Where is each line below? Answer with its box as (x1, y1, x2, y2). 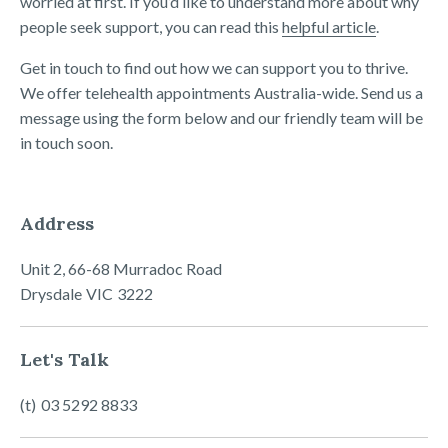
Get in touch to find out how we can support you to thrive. (20, 58, 408, 77)
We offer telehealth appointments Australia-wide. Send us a (20, 83, 423, 102)
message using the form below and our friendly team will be (20, 108, 423, 127)
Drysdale (20, 284, 82, 303)
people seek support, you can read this (20, 17, 282, 36)
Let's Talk (20, 348, 109, 371)
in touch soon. (20, 133, 113, 152)
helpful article (282, 17, 376, 36)
